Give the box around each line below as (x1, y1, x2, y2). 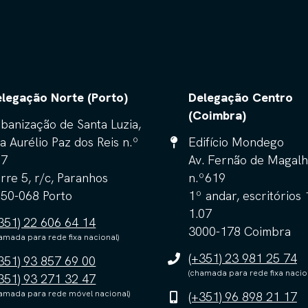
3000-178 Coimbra (188, 223, 291, 239)
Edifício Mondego (188, 134, 284, 150)
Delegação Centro (188, 89, 293, 105)
